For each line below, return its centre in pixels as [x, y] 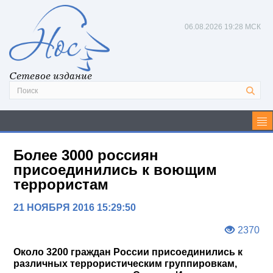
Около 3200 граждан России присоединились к [128, 252]
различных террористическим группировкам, [126, 263]
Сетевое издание [51, 76]
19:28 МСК [243, 27]
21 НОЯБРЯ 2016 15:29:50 [75, 207]
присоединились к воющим [115, 169]
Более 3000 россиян [86, 155]
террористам [61, 184]
